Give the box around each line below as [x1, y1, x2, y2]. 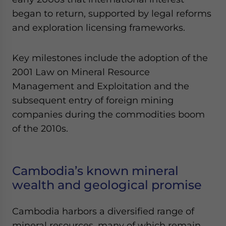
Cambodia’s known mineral [12, 163, 179, 178]
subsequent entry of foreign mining [12, 95, 174, 105]
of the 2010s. [12, 123, 68, 134]
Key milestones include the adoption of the [12, 52, 208, 63]
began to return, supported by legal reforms [12, 8, 211, 19]
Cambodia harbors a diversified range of [12, 206, 194, 216]
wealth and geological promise [12, 178, 202, 192]
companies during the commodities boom [12, 109, 205, 120]
